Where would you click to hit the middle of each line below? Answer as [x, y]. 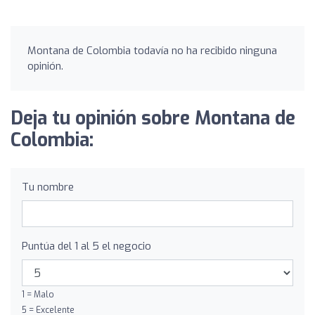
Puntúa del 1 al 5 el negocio [86, 246]
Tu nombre [48, 187]
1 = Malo [38, 295]
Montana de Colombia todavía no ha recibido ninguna [152, 51]
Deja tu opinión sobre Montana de [153, 118]
